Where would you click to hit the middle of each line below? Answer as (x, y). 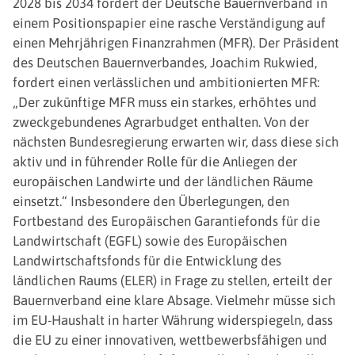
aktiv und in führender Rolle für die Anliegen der (155, 161)
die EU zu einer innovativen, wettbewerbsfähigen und (170, 340)
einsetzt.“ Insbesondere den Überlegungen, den (151, 201)
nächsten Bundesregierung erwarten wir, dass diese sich (176, 141)
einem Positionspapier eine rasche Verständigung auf (169, 23)
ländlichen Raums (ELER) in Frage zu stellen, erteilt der (172, 280)
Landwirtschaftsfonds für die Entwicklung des (147, 260)
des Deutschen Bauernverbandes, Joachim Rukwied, (165, 62)
